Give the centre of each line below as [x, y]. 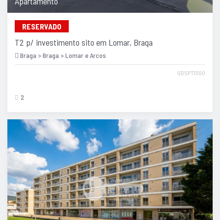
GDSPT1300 [191, 72]
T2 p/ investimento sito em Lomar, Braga [84, 42]
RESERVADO [42, 26]
